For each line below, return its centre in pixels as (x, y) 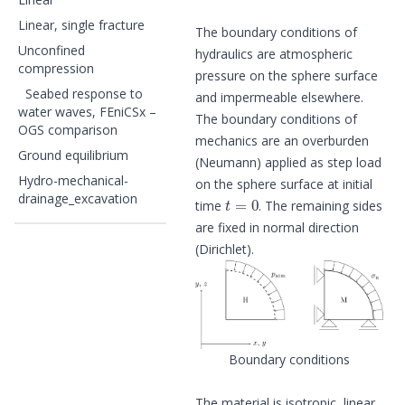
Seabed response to (84, 94)
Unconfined (52, 50)
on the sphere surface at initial (284, 184)
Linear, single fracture (81, 25)
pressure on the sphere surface (287, 75)
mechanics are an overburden (282, 140)
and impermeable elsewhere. (279, 97)
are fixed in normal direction (277, 227)
